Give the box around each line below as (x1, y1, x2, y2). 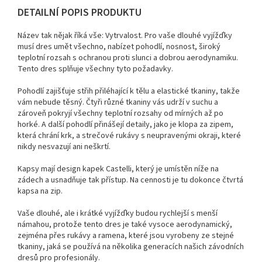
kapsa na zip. (18, 185, 63, 197)
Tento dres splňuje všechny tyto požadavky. (18, 63, 173, 75)
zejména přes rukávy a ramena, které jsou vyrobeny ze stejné (18, 229, 234, 242)
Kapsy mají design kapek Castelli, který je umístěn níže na (18, 163, 219, 175)
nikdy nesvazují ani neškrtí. (18, 140, 111, 153)
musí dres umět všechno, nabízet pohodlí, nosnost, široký (18, 40, 220, 53)
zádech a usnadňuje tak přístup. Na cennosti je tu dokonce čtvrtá (18, 174, 243, 186)
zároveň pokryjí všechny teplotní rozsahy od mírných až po (18, 107, 223, 119)
